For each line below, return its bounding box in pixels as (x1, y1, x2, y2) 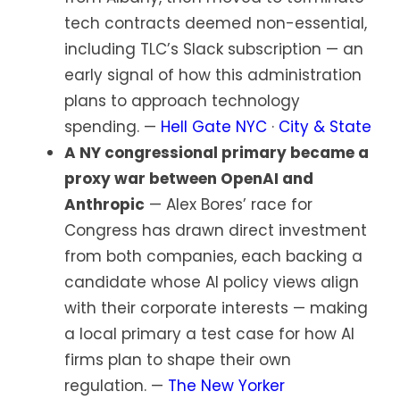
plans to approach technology (64, 90, 300, 112)
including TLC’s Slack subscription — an (64, 38, 363, 61)
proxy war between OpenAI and (64, 168, 313, 190)
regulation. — (64, 375, 168, 397)
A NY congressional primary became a (64, 142, 369, 164)
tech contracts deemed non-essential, (64, 12, 367, 35)
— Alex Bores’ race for (145, 194, 312, 216)
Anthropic (64, 194, 145, 216)
